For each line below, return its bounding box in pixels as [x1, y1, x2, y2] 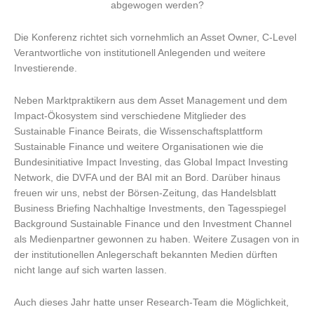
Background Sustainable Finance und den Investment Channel [14, 218, 292, 229]
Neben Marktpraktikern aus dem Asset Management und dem [14, 95, 287, 106]
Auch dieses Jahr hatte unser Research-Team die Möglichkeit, [14, 296, 289, 308]
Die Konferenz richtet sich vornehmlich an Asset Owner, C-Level [14, 32, 296, 43]
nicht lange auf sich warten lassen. [14, 264, 172, 275]
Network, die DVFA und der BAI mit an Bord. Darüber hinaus [14, 172, 280, 183]
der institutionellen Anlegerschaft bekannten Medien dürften [14, 249, 278, 260]
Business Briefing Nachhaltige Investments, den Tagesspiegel [14, 203, 286, 214]
